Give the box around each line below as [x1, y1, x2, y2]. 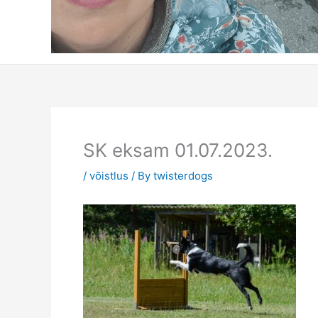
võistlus [89, 168, 128, 182]
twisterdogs [153, 168, 213, 182]
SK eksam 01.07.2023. [83, 138, 273, 161]
